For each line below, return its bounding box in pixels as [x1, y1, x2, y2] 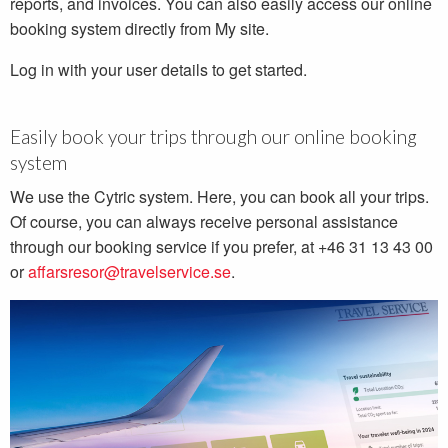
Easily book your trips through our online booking [10, 125, 417, 149]
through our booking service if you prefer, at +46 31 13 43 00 [10, 235, 433, 259]
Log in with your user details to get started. [10, 58, 307, 82]
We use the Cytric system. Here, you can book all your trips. [10, 185, 429, 209]
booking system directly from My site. [10, 17, 269, 41]
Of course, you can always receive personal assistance [10, 210, 398, 234]
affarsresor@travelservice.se [28, 260, 231, 284]
